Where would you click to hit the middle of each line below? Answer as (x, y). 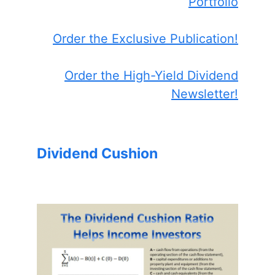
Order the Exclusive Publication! (145, 39)
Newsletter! (205, 94)
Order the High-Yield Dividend (151, 76)
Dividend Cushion (97, 154)
